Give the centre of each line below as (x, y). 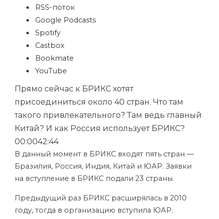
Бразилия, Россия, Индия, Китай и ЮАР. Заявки (103, 166)
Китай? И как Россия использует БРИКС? (100, 128)
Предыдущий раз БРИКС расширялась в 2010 (101, 198)
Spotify (48, 33)
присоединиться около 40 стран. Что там (99, 102)
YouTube (51, 71)
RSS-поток (55, 7)
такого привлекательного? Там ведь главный (108, 115)
